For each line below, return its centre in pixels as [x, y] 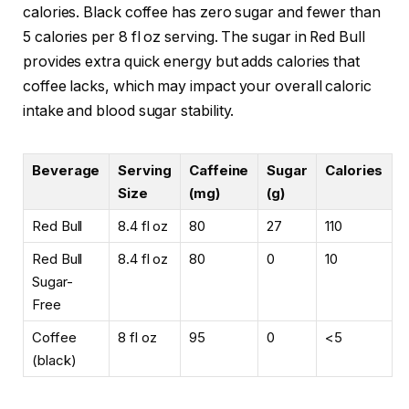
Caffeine [219, 171]
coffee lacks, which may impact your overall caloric [197, 87]
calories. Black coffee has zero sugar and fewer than [202, 13]
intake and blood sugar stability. [129, 111]
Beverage [66, 171]
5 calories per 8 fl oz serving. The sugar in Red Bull [194, 37]
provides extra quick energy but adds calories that [192, 62]
